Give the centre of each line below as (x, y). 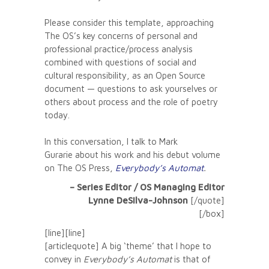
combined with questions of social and (120, 62)
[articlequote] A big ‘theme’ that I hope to (128, 246)
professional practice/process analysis (119, 49)
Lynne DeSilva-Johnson (139, 200)
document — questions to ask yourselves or (131, 88)
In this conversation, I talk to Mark (111, 141)
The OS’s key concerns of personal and (121, 35)
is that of (191, 259)
